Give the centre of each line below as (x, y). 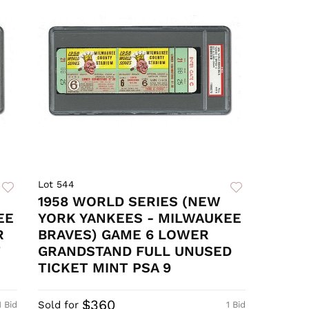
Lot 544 (57, 185)
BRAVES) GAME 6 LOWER (124, 235)
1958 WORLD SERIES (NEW (130, 202)
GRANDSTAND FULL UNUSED (135, 251)
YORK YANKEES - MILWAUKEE (140, 218)
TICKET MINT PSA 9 (105, 268)
